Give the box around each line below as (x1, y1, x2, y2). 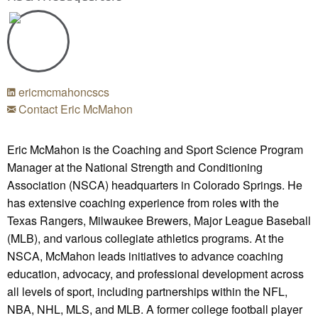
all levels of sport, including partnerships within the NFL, (7, 283, 287, 300)
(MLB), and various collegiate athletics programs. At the (7, 229, 284, 246)
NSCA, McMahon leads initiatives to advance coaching (7, 247, 283, 264)
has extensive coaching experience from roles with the (7, 194, 279, 211)
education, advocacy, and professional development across (7, 265, 304, 282)
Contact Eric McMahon (16, 100, 133, 117)
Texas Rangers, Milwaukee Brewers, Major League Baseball (7, 212, 311, 229)
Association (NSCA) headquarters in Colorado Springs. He (7, 176, 302, 193)
